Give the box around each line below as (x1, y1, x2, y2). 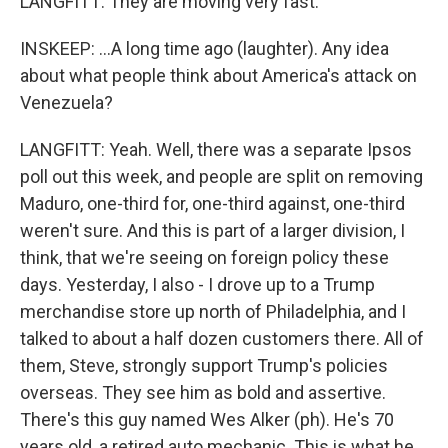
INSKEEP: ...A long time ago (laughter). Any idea (20, 38, 389, 59)
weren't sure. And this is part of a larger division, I (20, 220, 405, 241)
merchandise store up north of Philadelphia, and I (20, 301, 406, 322)
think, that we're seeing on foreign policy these (20, 247, 389, 268)
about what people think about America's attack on (20, 65, 417, 86)
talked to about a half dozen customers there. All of (20, 328, 424, 349)
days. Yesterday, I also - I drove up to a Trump (20, 274, 375, 295)
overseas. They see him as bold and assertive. (20, 382, 386, 403)
